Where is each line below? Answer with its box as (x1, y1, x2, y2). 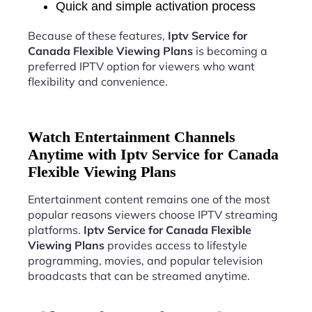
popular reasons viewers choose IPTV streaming (28, 207, 278, 221)
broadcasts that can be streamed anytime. (28, 268, 250, 283)
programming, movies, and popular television (28, 253, 263, 267)
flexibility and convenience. (28, 74, 168, 88)
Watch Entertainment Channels (28, 127, 235, 146)
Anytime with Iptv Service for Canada (28, 145, 279, 163)
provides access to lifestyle (104, 237, 247, 252)
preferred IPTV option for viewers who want (28, 58, 255, 73)
